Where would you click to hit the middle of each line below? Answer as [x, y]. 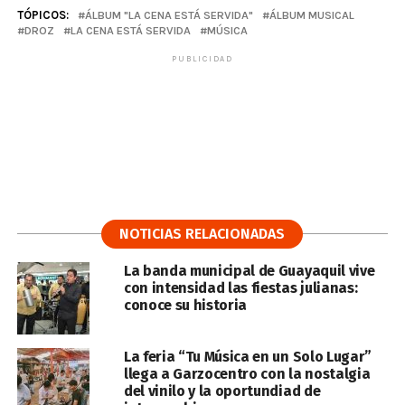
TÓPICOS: [42, 15]
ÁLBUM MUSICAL [311, 15]
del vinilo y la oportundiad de [222, 391]
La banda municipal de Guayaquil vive [249, 271]
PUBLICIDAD [202, 59]
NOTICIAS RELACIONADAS [202, 234]
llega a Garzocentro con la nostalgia [247, 374]
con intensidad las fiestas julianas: [240, 288]
